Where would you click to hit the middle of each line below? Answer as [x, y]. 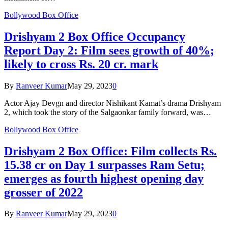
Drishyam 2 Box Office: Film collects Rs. [110, 151]
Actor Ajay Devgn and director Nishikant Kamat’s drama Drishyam [112, 103]
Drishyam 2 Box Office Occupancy [95, 36]
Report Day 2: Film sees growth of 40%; [109, 50]
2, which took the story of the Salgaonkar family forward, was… [108, 112]
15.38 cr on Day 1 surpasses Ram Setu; [104, 165]
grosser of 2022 [44, 192]
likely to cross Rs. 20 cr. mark [81, 64]
